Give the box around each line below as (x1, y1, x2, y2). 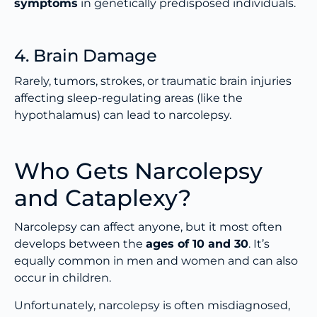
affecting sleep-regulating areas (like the (14, 91, 243, 105)
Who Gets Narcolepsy (14, 157, 263, 185)
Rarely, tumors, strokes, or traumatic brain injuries (14, 74, 292, 88)
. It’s (248, 237, 270, 251)
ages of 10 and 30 (146, 237, 248, 251)
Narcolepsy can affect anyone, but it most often (14, 220, 282, 234)
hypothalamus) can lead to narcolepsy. (14, 108, 231, 122)
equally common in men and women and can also (14, 254, 298, 268)
